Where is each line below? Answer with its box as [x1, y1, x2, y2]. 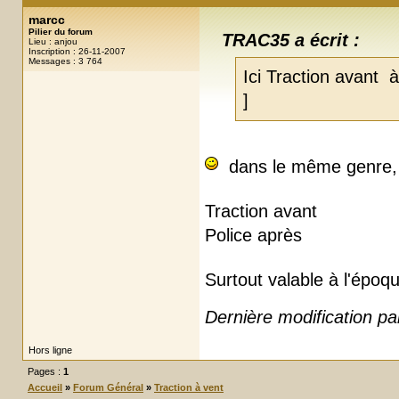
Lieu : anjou [28, 37, 77, 46]
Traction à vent [154, 381, 224, 393]
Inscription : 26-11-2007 [28, 46, 126, 56]
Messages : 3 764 [28, 56, 102, 66]
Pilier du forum [28, 27, 93, 37]
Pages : [28, 365, 63, 377]
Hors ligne [28, 344, 72, 355]
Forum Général [73, 381, 143, 393]
